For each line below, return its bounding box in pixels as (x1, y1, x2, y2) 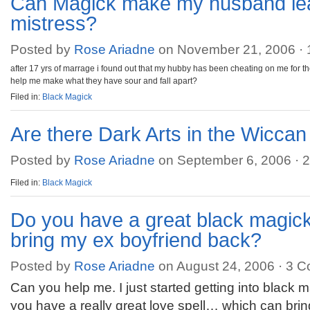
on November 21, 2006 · (155, 42, 307, 57)
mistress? (10, 12, 97, 35)
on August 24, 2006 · (155, 259, 286, 273)
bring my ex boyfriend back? (10, 229, 262, 251)
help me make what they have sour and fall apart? (10, 76, 197, 86)
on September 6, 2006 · (155, 153, 302, 167)
